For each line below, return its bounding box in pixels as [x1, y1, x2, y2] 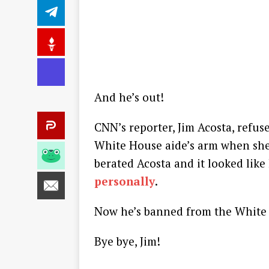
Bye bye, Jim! [94, 234, 160, 249]
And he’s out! [94, 89, 164, 105]
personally [94, 174, 155, 189]
